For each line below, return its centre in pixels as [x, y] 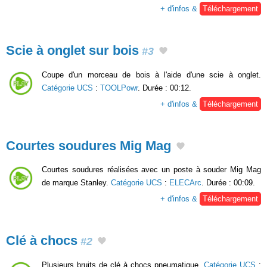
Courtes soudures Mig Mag [89, 145]
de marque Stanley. [76, 183]
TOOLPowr [119, 88]
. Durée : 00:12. [164, 88]
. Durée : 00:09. [228, 183]
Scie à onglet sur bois [72, 51]
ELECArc [185, 183]
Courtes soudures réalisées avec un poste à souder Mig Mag [151, 170]
